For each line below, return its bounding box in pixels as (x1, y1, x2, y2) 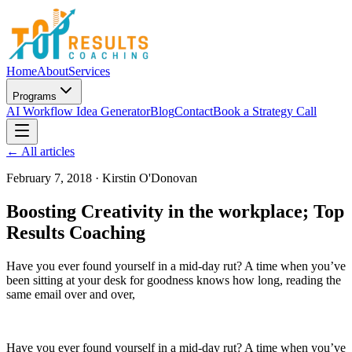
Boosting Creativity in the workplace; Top (6, 200, 344, 222)
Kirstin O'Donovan (102, 171, 197, 185)
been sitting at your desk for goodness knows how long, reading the (6, 273, 341, 287)
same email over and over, (6, 287, 135, 301)
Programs (13, 90, 57, 102)
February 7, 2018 (6, 171, 92, 185)
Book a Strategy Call (213, 104, 317, 118)
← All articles (6, 145, 75, 158)
